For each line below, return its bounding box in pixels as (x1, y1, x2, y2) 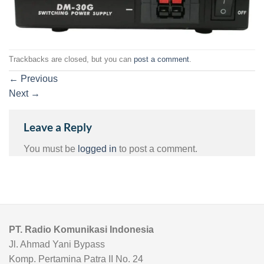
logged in (78, 144, 117, 154)
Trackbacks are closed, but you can (9, 54, 134, 64)
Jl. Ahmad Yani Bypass (9, 239, 105, 250)
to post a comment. (117, 144, 197, 154)
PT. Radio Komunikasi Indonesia (9, 225, 154, 235)
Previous (18, 73, 58, 84)
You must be (24, 144, 78, 154)
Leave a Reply (24, 120, 94, 134)
